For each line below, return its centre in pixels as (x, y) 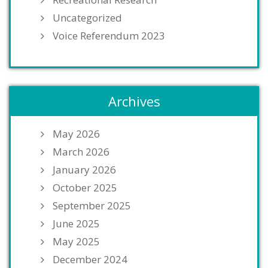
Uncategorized (87, 18)
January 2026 (84, 170)
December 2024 (90, 260)
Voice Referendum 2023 (109, 36)
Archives (134, 101)
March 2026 (81, 152)
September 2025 (92, 206)
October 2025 (85, 188)
